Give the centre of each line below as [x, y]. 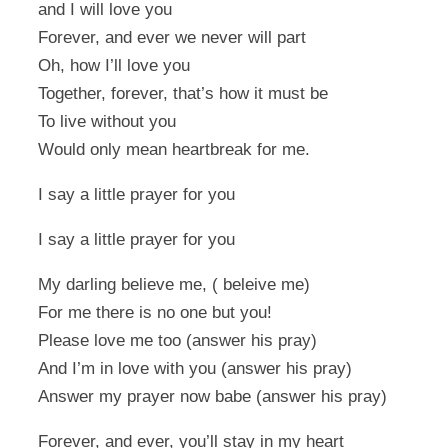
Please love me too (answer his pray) [177, 341]
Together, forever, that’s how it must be [183, 94]
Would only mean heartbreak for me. [174, 150]
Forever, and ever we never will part [172, 38]
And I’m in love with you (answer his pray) [195, 369]
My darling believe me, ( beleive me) [174, 285]
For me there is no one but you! [155, 313]
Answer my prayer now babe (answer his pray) [212, 397]
